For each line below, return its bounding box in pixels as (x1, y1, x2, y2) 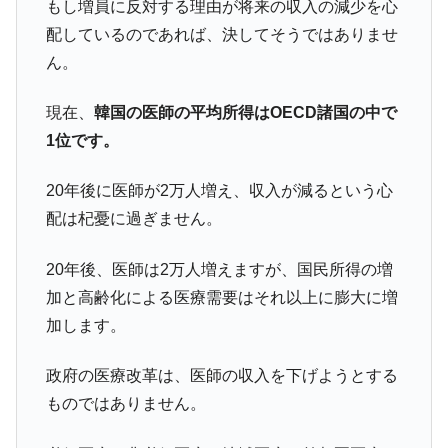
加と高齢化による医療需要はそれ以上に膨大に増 (45, 288, 398, 306)
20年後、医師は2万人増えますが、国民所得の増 (45, 260, 393, 278)
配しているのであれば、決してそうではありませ (45, 25, 398, 43)
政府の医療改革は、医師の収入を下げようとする (45, 367, 398, 385)
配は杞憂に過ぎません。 (45, 210, 222, 228)
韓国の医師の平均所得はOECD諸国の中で (93, 104, 397, 122)
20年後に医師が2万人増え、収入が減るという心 (45, 182, 393, 200)
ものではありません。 (45, 395, 206, 413)
